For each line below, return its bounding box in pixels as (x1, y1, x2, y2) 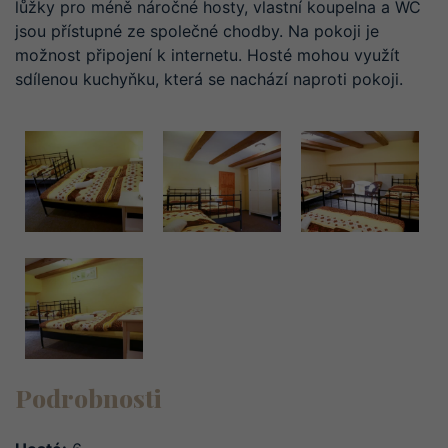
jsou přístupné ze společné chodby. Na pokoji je (15, 20, 379, 41)
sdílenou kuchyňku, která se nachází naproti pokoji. (15, 68, 403, 89)
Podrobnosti (15, 381, 162, 415)
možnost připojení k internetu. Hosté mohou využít (15, 44, 400, 65)
